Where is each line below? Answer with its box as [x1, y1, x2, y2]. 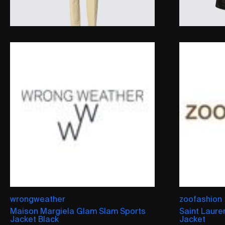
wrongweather [10, 194, 65, 203]
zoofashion [179, 194, 222, 203]
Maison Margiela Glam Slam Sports [10, 206, 146, 215]
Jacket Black [10, 214, 59, 223]
